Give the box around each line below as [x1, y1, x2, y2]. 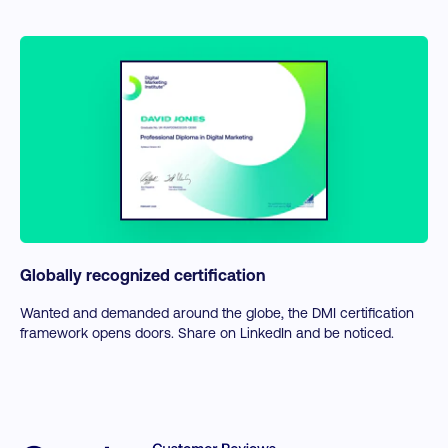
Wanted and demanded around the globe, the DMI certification [20, 304, 414, 322]
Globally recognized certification [20, 265, 265, 285]
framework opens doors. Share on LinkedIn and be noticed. [20, 324, 394, 342]
